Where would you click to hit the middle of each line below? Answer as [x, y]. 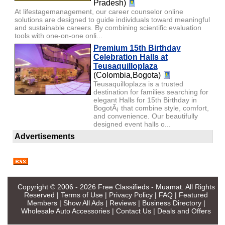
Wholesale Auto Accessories [66, 211]
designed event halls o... [132, 124]
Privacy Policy [131, 195]
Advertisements [44, 136]
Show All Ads [83, 203]
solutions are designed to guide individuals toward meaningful [112, 19]
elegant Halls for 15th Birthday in [145, 100]
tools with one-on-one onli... [58, 35]
